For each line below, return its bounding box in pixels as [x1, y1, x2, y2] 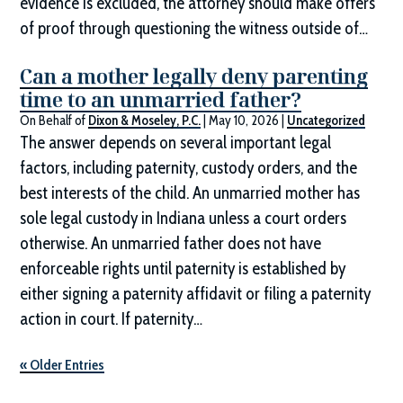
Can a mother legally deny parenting [20, 62, 369, 90]
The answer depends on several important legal [20, 132, 332, 154]
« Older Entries [20, 356, 105, 374]
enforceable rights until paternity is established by [20, 258, 346, 280]
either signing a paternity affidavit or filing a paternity [20, 283, 372, 305]
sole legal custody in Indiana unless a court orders [20, 208, 347, 229]
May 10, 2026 [209, 112, 280, 130]
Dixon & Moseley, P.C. [88, 112, 201, 130]
